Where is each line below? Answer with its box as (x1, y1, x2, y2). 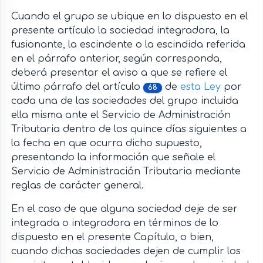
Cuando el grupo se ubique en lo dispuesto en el (11, 11, 248, 22)
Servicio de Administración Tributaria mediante (11, 166, 241, 177)
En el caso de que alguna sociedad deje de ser (11, 204, 238, 215)
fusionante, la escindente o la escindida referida (11, 39, 245, 50)
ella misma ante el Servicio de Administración (11, 110, 231, 121)
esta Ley (180, 82, 221, 93)
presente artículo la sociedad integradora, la (11, 25, 230, 36)
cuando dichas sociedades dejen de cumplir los (11, 246, 241, 257)
